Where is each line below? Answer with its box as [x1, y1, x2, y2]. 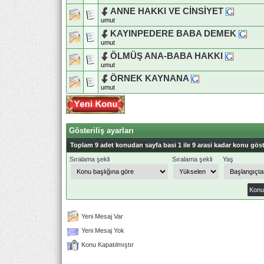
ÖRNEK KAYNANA [110, 73, 189, 83]
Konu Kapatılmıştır [81, 240, 134, 248]
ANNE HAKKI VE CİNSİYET [110, 6, 223, 16]
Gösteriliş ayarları [69, 126, 134, 135]
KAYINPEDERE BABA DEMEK [110, 28, 236, 38]
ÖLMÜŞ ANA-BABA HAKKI [110, 51, 223, 61]
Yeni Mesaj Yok [81, 226, 124, 234]
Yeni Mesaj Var [81, 212, 123, 220]
